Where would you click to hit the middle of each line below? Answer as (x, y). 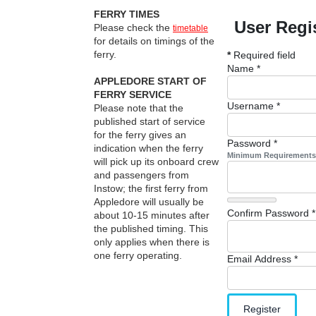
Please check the (133, 28)
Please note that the (139, 108)
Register (262, 309)
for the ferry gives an (140, 135)
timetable (190, 28)
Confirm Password (268, 213)
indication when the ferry (148, 148)
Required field (263, 55)
